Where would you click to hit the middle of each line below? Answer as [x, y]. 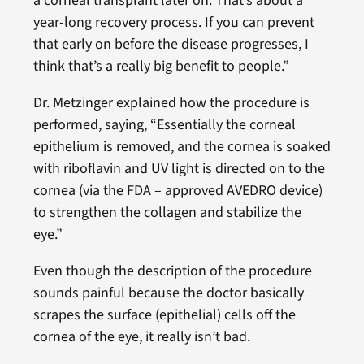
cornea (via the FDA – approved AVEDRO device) [178, 190]
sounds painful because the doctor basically [168, 292]
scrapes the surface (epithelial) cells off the [164, 314]
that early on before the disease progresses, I [171, 44]
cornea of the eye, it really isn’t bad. [141, 336]
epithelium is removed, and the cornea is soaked [182, 146]
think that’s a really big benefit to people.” [161, 66]
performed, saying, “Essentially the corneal [164, 124]
